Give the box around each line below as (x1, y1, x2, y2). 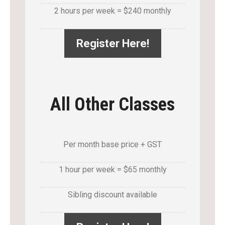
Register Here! (76, 37, 149, 50)
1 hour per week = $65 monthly (58, 165, 167, 174)
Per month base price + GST (63, 140, 162, 149)
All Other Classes (50, 94, 175, 115)
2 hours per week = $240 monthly (54, 6, 171, 16)
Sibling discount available (68, 190, 157, 199)
